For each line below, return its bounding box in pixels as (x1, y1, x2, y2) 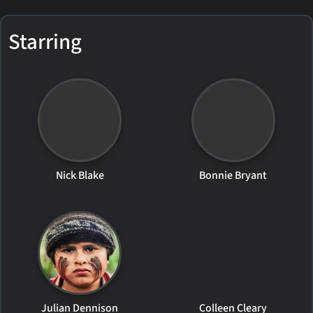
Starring (8, 27, 82, 57)
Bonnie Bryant (199, 167, 268, 183)
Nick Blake (55, 167, 104, 183)
